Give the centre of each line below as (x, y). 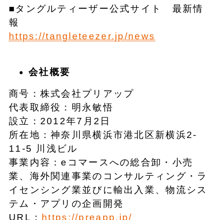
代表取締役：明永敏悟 (61, 108)
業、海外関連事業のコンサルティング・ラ (108, 176)
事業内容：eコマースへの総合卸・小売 (101, 163)
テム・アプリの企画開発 (66, 204)
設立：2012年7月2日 (60, 121)
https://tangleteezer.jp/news (82, 36)
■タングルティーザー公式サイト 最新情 (106, 8)
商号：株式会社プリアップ (71, 94)
